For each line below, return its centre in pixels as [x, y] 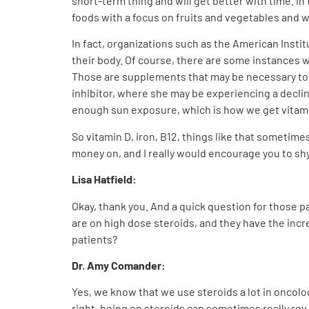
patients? [94, 239]
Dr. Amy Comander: [119, 266]
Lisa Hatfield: [104, 179]
